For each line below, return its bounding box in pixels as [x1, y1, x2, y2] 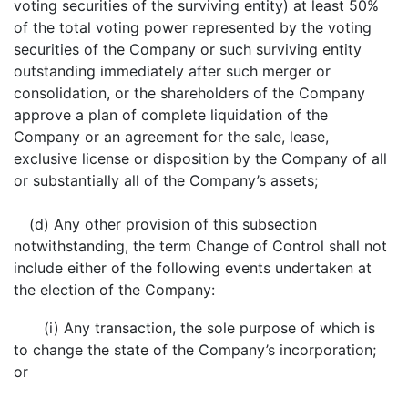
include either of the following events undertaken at [14, 259, 372, 277]
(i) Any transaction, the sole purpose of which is [44, 319, 376, 337]
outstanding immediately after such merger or [14, 62, 331, 80]
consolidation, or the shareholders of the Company [14, 84, 365, 102]
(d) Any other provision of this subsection [28, 215, 317, 233]
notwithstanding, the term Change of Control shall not [14, 237, 387, 255]
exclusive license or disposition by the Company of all [14, 149, 387, 168]
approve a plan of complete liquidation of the [14, 106, 328, 124]
